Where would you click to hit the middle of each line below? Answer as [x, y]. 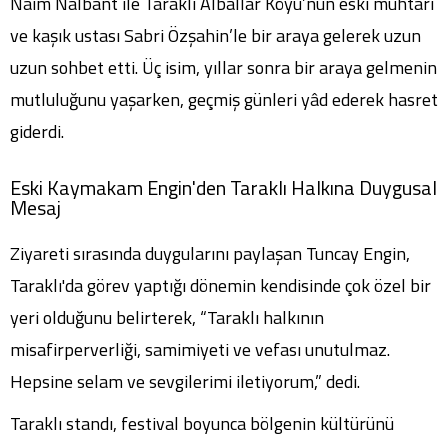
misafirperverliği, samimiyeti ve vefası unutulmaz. [200, 350]
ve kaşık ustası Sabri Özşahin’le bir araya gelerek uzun [215, 36]
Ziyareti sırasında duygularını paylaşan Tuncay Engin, [210, 254]
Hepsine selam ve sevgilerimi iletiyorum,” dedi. [185, 382]
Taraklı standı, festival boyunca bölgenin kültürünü [202, 424]
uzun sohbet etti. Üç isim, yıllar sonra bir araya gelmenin [223, 68]
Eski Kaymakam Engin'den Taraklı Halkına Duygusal [223, 188]
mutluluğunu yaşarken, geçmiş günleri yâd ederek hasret [224, 100]
